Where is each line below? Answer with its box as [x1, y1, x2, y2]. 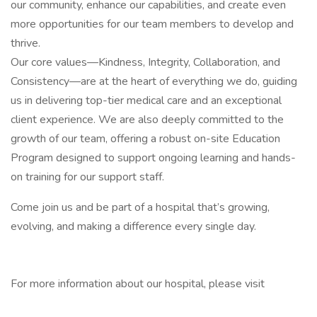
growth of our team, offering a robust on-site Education [11, 131, 280, 146]
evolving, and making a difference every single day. [11, 219, 256, 234]
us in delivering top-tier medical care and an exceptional [11, 93, 282, 108]
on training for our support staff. [11, 169, 164, 185]
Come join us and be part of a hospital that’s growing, [11, 200, 270, 215]
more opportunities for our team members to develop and [11, 16, 294, 32]
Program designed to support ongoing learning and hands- [11, 150, 296, 166]
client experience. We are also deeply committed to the [11, 112, 284, 127]
